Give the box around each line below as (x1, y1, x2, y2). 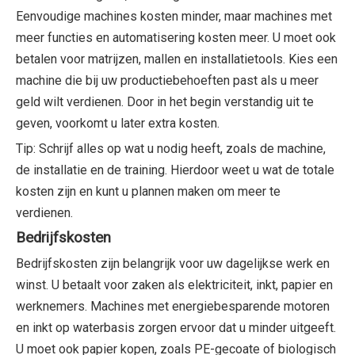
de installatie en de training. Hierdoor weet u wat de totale (16, 162, 334, 177)
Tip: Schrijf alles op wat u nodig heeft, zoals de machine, (16, 141, 326, 156)
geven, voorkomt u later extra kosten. (16, 116, 219, 131)
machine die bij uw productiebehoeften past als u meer (16, 73, 319, 88)
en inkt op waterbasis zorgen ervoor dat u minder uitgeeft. (16, 320, 336, 335)
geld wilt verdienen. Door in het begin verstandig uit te (16, 94, 314, 109)
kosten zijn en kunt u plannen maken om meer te (16, 184, 281, 199)
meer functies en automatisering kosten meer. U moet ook (16, 30, 336, 45)
